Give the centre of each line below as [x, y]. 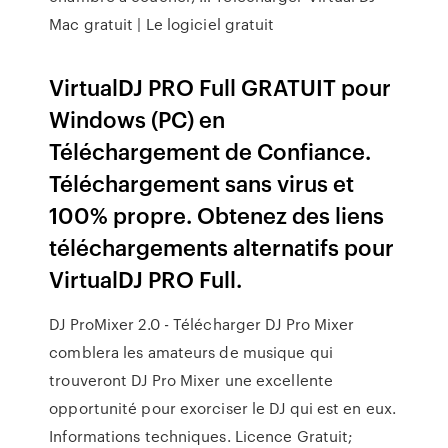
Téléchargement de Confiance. [210, 150]
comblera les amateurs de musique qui [191, 352]
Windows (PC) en [137, 118]
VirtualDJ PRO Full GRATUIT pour [220, 86]
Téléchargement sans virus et [202, 182]
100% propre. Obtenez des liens [217, 214]
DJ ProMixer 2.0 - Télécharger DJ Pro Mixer [202, 324]
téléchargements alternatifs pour [222, 246]
